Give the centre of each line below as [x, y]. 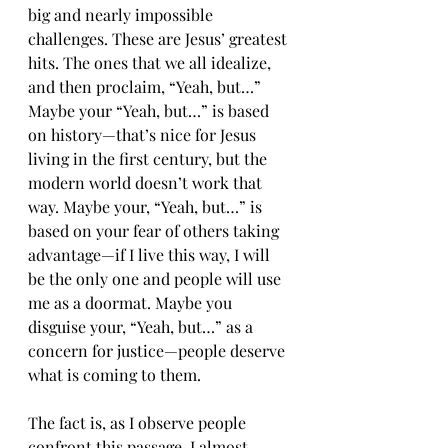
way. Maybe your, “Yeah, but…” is [147, 206]
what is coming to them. [114, 374]
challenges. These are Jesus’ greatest [159, 38]
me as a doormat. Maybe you [132, 302]
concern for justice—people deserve [158, 350]
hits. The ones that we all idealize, [151, 62]
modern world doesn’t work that [147, 182]
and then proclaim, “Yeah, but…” [146, 86]
